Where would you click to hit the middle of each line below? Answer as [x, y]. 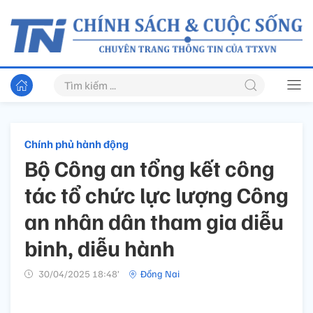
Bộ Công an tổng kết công [150, 168]
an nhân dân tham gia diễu [154, 221]
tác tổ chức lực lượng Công [156, 195]
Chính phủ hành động [77, 144]
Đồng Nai [160, 274]
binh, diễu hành [100, 248]
